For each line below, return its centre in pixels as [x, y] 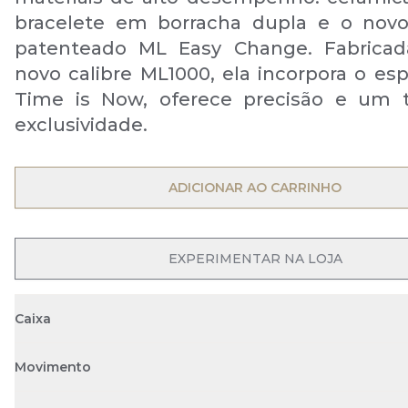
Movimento [53, 367]
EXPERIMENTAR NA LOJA [255, 259]
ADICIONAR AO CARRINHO [255, 188]
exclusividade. [81, 125]
